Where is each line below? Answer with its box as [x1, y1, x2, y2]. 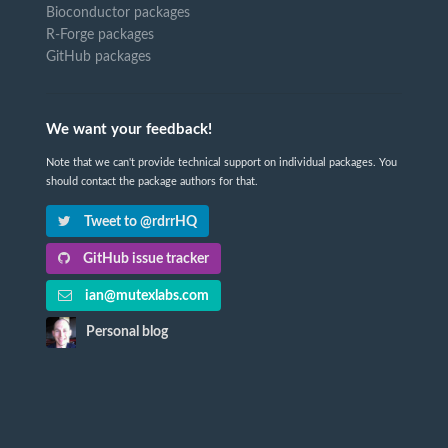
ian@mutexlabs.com [82, 289, 210, 304]
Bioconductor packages [46, 6, 190, 21]
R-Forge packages [46, 28, 154, 43]
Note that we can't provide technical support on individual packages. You [46, 157, 397, 169]
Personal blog [86, 325, 169, 340]
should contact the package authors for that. [46, 176, 258, 188]
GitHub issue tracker [80, 251, 210, 266]
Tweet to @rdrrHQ [81, 214, 198, 229]
